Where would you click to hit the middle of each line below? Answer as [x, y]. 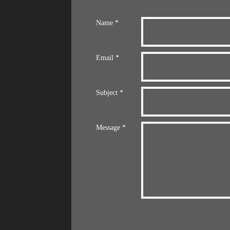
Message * [111, 128]
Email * [108, 58]
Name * [108, 23]
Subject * [110, 93]
